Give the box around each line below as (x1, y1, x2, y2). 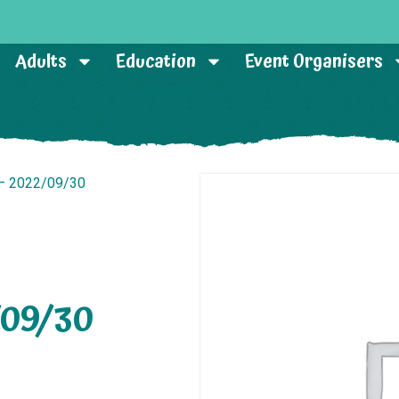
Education (116, 47, 197, 76)
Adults (15, 47, 68, 76)
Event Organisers (245, 47, 384, 76)
